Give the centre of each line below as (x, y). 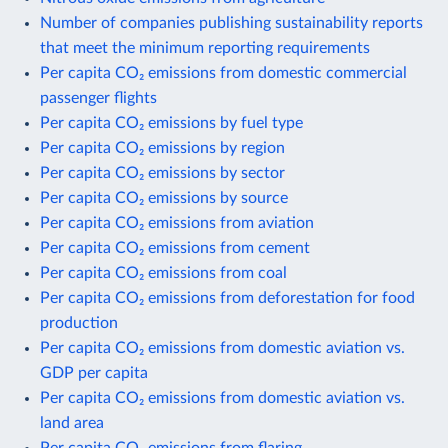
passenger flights (98, 97)
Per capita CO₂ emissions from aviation (177, 222)
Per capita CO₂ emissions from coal (163, 272)
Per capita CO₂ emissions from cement (175, 247)
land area (72, 422)
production (79, 322)
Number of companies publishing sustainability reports (231, 22)
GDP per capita (94, 372)
